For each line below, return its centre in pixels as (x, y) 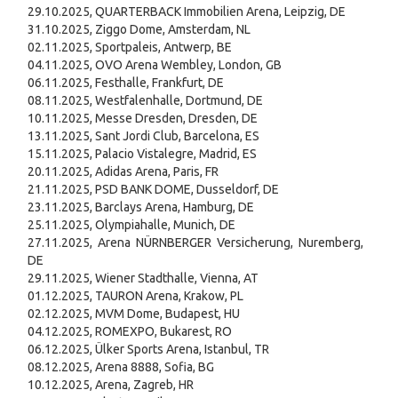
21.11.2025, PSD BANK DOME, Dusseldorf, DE (153, 190)
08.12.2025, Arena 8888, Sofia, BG (121, 367)
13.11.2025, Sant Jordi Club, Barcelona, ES (143, 136)
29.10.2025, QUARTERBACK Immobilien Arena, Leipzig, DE (187, 12)
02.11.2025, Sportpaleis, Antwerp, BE (130, 48)
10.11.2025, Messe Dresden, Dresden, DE (143, 119)
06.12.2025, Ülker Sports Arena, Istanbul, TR (148, 350)
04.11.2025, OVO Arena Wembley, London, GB (155, 65)
